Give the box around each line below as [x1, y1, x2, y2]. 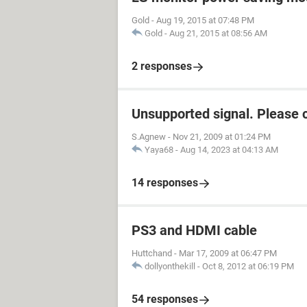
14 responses [132, 176, 198, 189]
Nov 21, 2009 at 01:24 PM [173, 132, 271, 142]
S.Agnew [132, 132, 166, 142]
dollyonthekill [145, 261, 195, 271]
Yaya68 [145, 145, 173, 155]
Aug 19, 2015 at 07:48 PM [156, 15, 254, 25]
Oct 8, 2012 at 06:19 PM [202, 261, 294, 271]
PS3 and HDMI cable [132, 222, 257, 238]
